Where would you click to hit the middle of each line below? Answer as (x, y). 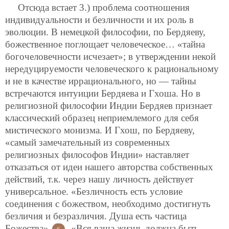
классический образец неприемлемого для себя (102, 118)
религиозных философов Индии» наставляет (97, 154)
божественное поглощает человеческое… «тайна (105, 44)
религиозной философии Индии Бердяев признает (109, 105)
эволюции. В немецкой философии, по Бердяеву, (105, 32)
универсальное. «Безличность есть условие (94, 191)
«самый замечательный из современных (88, 142)
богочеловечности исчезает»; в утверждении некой (110, 56)
